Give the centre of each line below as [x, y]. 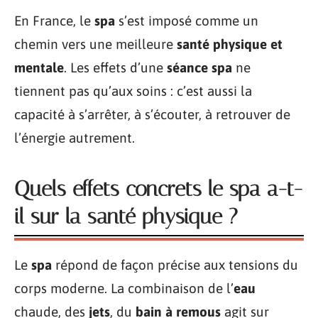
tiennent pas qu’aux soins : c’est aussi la [133, 91]
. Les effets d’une [115, 67]
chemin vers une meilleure [95, 44]
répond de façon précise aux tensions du [175, 265]
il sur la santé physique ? [126, 216]
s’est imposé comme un [187, 21]
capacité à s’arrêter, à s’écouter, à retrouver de [152, 114]
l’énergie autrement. [75, 138]
